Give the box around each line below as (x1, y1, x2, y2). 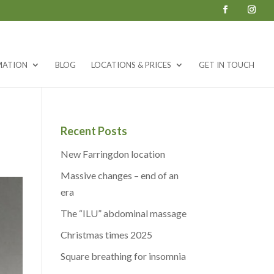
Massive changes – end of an (60, 169, 179, 181)
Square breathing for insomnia (60, 250, 186, 262)
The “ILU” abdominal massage (60, 207, 187, 219)
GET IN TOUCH (199, 59, 254, 70)
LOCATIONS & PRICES (91, 59, 171, 70)
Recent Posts (60, 124, 127, 138)
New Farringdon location (60, 147, 165, 160)
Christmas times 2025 (60, 228, 152, 240)
